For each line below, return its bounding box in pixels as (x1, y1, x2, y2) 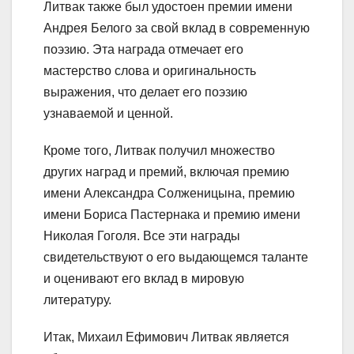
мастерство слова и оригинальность (43, 64, 256, 78)
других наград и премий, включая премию (43, 165, 289, 179)
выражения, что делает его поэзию (43, 85, 247, 100)
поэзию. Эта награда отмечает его (43, 43, 243, 57)
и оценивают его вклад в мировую (43, 272, 244, 286)
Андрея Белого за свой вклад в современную (43, 21, 310, 36)
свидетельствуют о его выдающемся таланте (43, 250, 308, 265)
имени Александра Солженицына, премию (43, 186, 295, 201)
